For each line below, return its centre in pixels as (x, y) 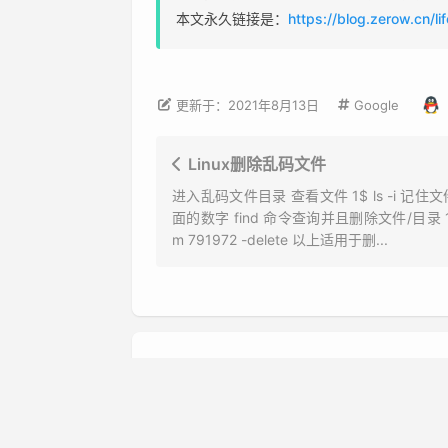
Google (376, 104)
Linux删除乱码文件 (257, 164)
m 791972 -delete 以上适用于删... (280, 240)
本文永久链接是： (232, 18)
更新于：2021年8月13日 (248, 105)
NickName (204, 431)
